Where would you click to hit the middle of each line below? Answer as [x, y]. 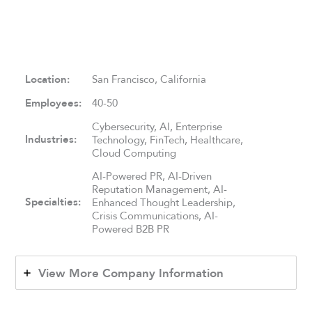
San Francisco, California [149, 79]
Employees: [54, 103]
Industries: [51, 139]
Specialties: [53, 202]
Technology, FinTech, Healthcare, [168, 139]
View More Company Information [131, 273]
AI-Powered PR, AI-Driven [152, 175]
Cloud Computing [134, 153]
